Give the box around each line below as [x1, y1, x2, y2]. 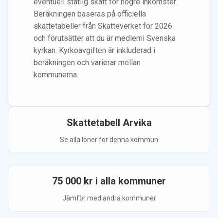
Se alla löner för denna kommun [60, 135, 158, 144]
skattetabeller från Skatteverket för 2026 [34, 21, 172, 31]
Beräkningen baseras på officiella [34, 9, 146, 18]
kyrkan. [34, 45, 59, 55]
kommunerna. [34, 70, 78, 79]
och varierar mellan [75, 57, 141, 67]
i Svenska [143, 33, 176, 43]
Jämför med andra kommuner [62, 194, 156, 202]
